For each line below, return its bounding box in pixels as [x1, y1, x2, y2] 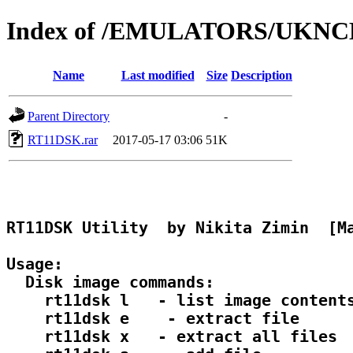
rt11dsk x [6, 328, 139, 347]
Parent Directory [28, 109, 110, 123]
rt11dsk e [6, 310, 139, 329]
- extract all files [139, 328, 337, 347]
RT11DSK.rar [28, 132, 98, 147]
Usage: [6, 255, 63, 274]
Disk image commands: [6, 273, 214, 292]
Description [231, 68, 292, 82]
